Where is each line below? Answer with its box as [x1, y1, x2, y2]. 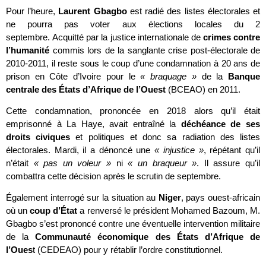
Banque [228, 71, 261, 81]
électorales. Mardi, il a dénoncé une [6, 144, 155, 155]
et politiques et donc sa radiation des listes [70, 131, 261, 142]
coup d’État [30, 205, 78, 216]
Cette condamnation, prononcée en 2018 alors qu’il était [6, 105, 260, 116]
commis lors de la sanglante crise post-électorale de [49, 45, 260, 55]
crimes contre [202, 31, 260, 42]
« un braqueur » [128, 157, 197, 168]
